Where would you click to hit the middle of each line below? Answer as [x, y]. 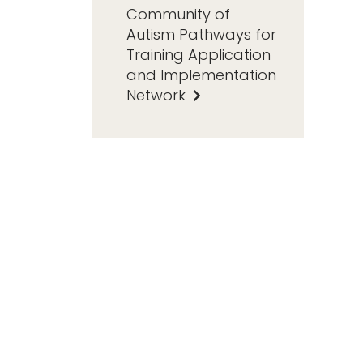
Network [158, 95]
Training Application [199, 54]
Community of [178, 14]
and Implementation [201, 75]
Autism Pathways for [201, 34]
